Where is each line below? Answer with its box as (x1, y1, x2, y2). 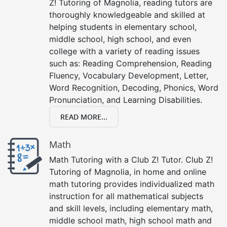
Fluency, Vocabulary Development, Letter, (49, 70, 208, 81)
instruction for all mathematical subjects (49, 191, 203, 201)
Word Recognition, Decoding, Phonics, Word (49, 82, 218, 93)
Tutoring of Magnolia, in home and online (49, 166, 206, 177)
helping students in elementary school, (49, 21, 197, 32)
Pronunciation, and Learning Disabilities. (49, 94, 202, 105)
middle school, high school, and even (49, 33, 191, 44)
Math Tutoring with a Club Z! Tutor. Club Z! (49, 154, 213, 165)
